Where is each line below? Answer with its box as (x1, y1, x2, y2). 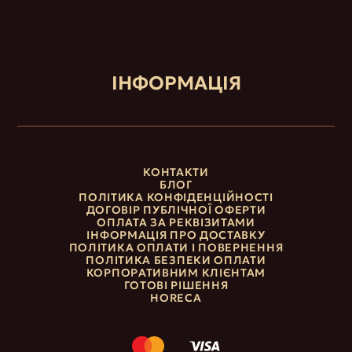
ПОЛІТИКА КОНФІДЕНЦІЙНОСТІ (79, 189, 273, 204)
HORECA (150, 290, 202, 305)
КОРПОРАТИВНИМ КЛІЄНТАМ (86, 265, 266, 280)
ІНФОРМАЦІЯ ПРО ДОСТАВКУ (86, 227, 266, 242)
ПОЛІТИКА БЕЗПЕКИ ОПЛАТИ (86, 252, 266, 267)
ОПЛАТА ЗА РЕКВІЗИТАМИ (97, 214, 255, 229)
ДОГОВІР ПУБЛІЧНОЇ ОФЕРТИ (86, 202, 266, 217)
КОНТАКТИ (143, 164, 209, 179)
